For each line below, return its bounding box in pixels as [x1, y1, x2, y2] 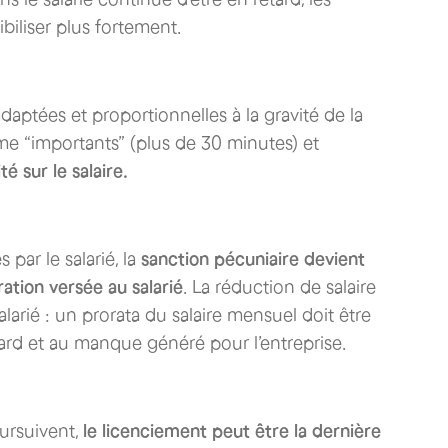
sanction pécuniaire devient [141, 249, 365, 269]
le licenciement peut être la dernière [83, 421, 381, 441]
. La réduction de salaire [183, 277, 376, 297]
